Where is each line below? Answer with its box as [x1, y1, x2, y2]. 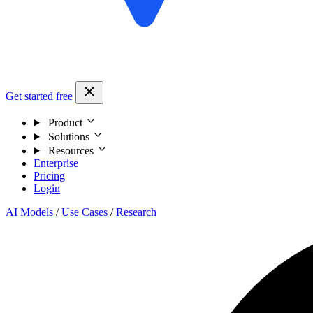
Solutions [45, 131, 92, 143]
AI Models [6, 206, 56, 218]
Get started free [6, 90, 75, 102]
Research [116, 206, 156, 218]
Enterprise [34, 157, 78, 169]
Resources [45, 145, 96, 156]
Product [45, 117, 85, 129]
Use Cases [61, 206, 110, 218]
